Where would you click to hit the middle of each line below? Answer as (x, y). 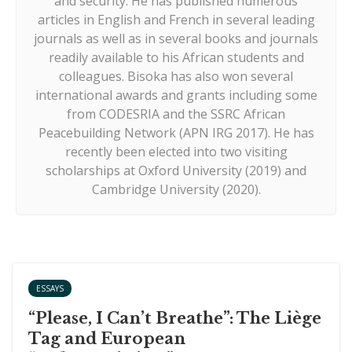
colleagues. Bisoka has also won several (176, 77)
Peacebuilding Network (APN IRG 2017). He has (176, 133)
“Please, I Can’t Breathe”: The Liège (175, 319)
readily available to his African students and (176, 58)
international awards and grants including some (176, 95)
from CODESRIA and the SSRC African (176, 114)
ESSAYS (50, 289)
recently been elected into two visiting (176, 152)
